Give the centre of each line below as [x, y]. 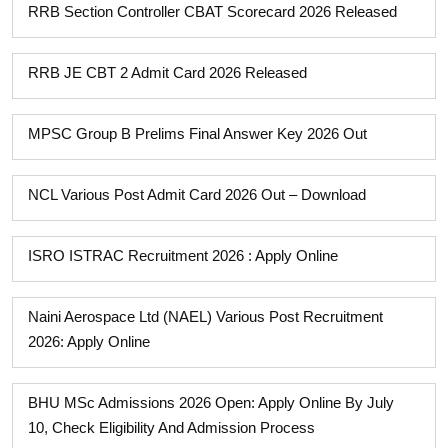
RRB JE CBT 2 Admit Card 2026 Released [167, 72]
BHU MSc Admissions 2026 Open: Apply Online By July [211, 402]
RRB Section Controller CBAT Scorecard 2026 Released [212, 11]
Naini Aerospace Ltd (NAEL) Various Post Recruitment [205, 316]
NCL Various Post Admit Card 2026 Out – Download [197, 194]
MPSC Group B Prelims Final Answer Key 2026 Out [197, 133]
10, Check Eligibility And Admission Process [171, 427]
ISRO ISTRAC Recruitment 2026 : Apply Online [183, 255]
